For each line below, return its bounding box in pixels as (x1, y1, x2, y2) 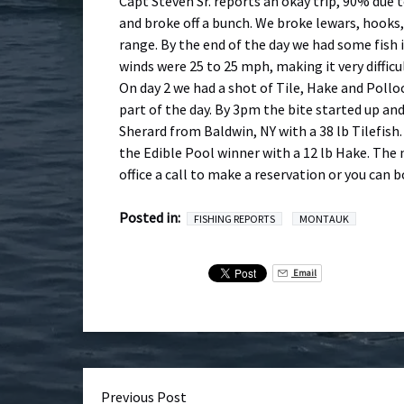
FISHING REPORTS (194, 212, 275, 225)
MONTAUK (299, 212, 349, 225)
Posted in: (119, 208, 180, 226)
